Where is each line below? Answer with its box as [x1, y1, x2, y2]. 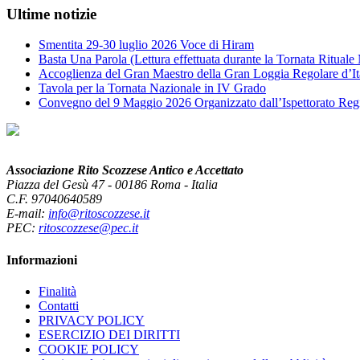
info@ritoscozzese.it [48, 207, 149, 221]
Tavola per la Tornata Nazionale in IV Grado [39, 81, 266, 96]
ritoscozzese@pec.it [39, 221, 138, 235]
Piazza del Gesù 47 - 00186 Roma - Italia [6, 178, 218, 192]
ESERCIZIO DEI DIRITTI [39, 327, 180, 342]
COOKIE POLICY [39, 342, 139, 356]
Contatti [39, 298, 79, 313]
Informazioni [6, 252, 77, 267]
